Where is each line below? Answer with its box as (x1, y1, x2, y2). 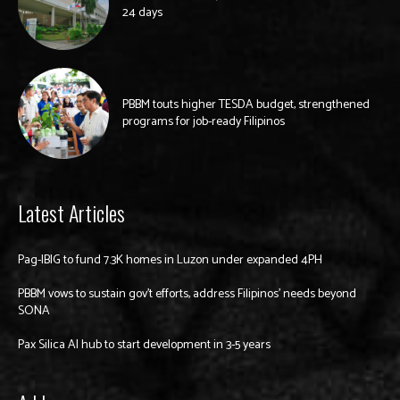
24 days (122, 2, 162, 23)
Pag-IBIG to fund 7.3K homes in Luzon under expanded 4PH (18, 249, 322, 271)
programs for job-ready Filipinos (122, 111, 285, 132)
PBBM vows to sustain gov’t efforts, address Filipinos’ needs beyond (18, 283, 356, 304)
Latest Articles (18, 196, 125, 229)
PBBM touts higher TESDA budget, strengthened (122, 94, 370, 115)
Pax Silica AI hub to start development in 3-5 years (18, 334, 271, 355)
